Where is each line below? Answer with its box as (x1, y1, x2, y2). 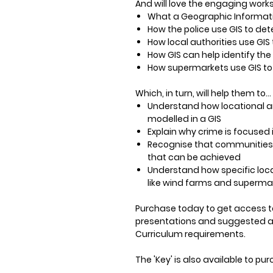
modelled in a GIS (147, 113, 221, 125)
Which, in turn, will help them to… (135, 87, 271, 99)
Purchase (135, 202, 176, 214)
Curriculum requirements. (135, 228, 246, 240)
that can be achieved (147, 151, 241, 163)
